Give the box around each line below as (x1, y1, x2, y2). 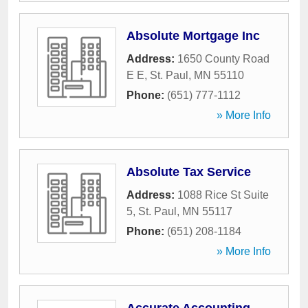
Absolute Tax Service (126, 165, 251, 179)
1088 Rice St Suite (177, 189, 269, 201)
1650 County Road (177, 53, 269, 65)
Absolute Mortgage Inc (126, 29, 260, 43)
